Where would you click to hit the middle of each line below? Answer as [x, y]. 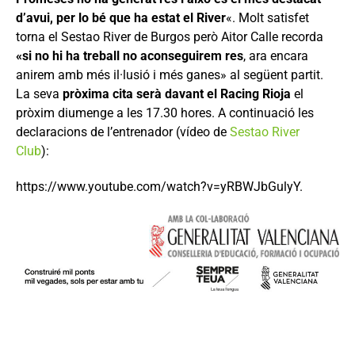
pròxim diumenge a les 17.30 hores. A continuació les [165, 113]
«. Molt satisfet [267, 18]
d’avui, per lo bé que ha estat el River [121, 18]
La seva [38, 94]
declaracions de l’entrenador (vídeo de [123, 132]
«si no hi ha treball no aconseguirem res [130, 56]
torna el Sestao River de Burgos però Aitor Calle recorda [170, 37]
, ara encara [276, 56]
